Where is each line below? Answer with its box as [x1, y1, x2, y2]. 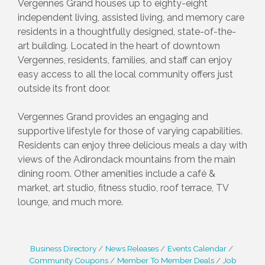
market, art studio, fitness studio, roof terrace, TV [18, 182, 228, 193]
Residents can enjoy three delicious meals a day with [18, 139, 247, 151]
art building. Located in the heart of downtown [18, 40, 220, 51]
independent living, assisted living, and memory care [18, 11, 244, 23]
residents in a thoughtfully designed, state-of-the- [18, 25, 236, 37]
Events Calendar [167, 243, 227, 253]
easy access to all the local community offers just [18, 68, 233, 80]
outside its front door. [18, 82, 110, 94]
